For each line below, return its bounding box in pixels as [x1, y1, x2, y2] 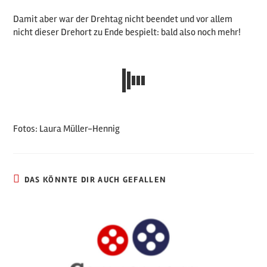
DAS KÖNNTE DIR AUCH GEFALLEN [24, 174, 167, 185]
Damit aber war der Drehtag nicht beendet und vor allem [13, 13, 233, 25]
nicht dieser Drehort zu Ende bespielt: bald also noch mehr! [13, 26, 241, 38]
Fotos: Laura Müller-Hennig [13, 122, 120, 135]
